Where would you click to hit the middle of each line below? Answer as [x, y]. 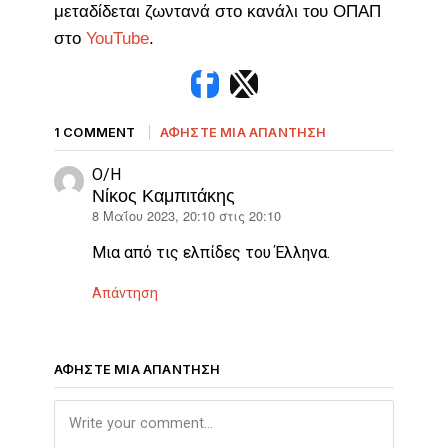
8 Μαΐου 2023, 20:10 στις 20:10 [186, 215]
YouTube [117, 38]
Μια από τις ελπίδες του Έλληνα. [210, 252]
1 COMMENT [94, 132]
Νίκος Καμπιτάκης [163, 195]
